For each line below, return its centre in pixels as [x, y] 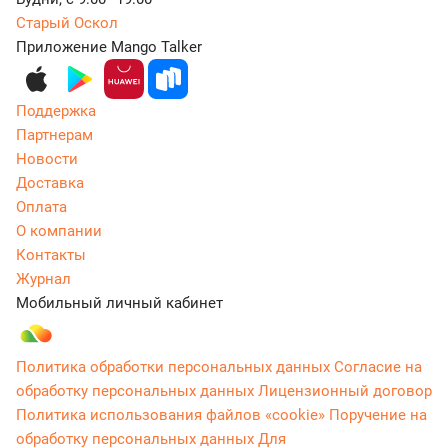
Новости [47, 158]
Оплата [41, 206]
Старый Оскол [67, 22]
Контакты [51, 254]
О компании [59, 230]
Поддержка [56, 110]
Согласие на [378, 366]
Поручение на [378, 414]
